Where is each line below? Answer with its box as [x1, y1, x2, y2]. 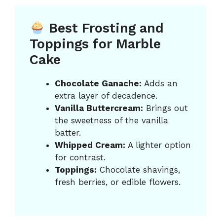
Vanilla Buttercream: [55, 103, 143, 113]
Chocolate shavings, [97, 165, 180, 175]
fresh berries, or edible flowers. [55, 177, 181, 187]
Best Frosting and [44, 20, 164, 37]
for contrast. [55, 152, 106, 163]
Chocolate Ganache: [55, 78, 142, 89]
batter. [55, 128, 81, 138]
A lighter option [125, 140, 191, 150]
